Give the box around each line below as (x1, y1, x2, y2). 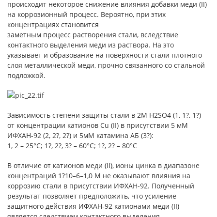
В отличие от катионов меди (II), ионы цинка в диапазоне (7, 161, 200, 170)
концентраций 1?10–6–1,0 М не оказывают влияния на (7, 171, 190, 180)
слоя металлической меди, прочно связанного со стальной (7, 61, 205, 70)
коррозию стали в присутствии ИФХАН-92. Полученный (7, 181, 194, 190)
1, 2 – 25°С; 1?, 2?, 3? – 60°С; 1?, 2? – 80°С (7, 141, 137, 150)
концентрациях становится (7, 20, 99, 29)
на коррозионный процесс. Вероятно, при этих (7, 10, 166, 19)
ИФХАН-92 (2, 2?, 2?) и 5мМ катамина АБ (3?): (7, 131, 154, 140)
